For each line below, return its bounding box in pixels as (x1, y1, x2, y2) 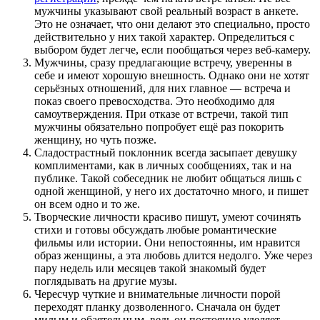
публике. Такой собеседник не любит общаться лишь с (34, 172, 301, 185)
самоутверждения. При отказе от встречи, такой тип (34, 108, 289, 121)
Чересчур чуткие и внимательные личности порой (34, 288, 281, 301)
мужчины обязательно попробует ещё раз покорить (34, 121, 284, 134)
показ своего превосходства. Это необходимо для (34, 95, 274, 108)
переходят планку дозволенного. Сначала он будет (34, 301, 280, 314)
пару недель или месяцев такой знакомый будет (34, 262, 266, 275)
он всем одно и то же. (34, 198, 140, 211)
